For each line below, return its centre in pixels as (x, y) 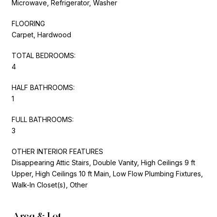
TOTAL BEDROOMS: (44, 55)
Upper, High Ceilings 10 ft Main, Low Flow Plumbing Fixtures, (107, 173)
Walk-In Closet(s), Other (50, 185)
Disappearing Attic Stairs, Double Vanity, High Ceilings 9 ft (103, 162)
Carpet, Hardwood (41, 34)
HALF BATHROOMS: (43, 87)
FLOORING (28, 23)
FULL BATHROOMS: (43, 119)
